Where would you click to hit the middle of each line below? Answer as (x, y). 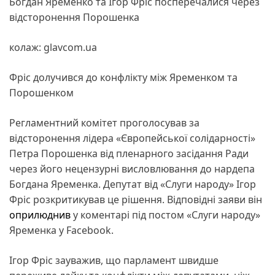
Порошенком (41, 92)
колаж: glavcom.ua (53, 47)
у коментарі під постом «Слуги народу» (165, 215)
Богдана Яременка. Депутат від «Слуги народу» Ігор (133, 184)
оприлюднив (40, 215)
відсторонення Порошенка (74, 17)
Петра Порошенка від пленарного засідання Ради (129, 153)
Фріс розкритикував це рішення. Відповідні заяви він (136, 199)
